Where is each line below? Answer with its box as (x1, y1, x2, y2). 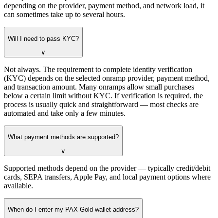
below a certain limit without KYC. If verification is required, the (4, 91, 203, 100)
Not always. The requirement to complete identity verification (4, 65, 192, 74)
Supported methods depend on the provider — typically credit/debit (4, 163, 210, 172)
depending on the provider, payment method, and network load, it (4, 1, 204, 10)
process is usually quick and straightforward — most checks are (4, 100, 199, 109)
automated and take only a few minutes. (4, 109, 126, 118)
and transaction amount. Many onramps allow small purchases (4, 83, 194, 91)
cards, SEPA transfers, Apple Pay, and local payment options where (4, 172, 211, 181)
